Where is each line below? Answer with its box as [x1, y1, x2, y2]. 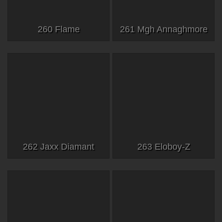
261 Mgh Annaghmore [119, 24, 208, 34]
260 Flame [37, 24, 80, 34]
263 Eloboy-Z [137, 141, 190, 152]
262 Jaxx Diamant [23, 141, 94, 152]
